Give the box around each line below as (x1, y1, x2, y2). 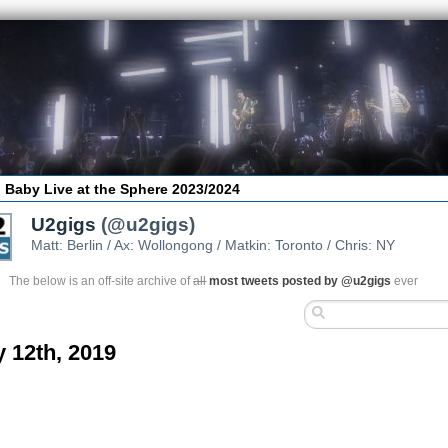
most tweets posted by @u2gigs (209, 273, 392, 288)
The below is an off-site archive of (9, 273, 194, 288)
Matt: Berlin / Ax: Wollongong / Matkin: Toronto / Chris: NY (31, 236, 396, 253)
